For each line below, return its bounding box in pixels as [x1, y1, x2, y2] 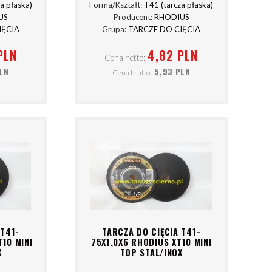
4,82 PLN [148, 46, 199, 64]
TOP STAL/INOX [120, 245, 183, 259]
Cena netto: [104, 52, 145, 63]
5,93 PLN [154, 66, 191, 78]
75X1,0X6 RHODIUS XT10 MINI [90, 235, 212, 248]
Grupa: [102, 24, 129, 35]
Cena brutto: [112, 68, 152, 77]
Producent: [113, 12, 154, 22]
